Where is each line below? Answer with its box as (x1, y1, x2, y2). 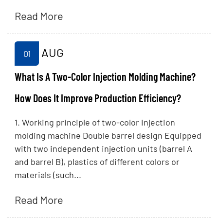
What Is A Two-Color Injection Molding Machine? (15, 70, 196, 83)
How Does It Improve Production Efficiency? (15, 91, 181, 105)
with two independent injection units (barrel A (15, 143, 192, 154)
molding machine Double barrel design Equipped (15, 130, 201, 141)
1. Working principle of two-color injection (15, 117, 175, 128)
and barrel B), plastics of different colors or (15, 156, 180, 167)
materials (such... (15, 169, 81, 181)
